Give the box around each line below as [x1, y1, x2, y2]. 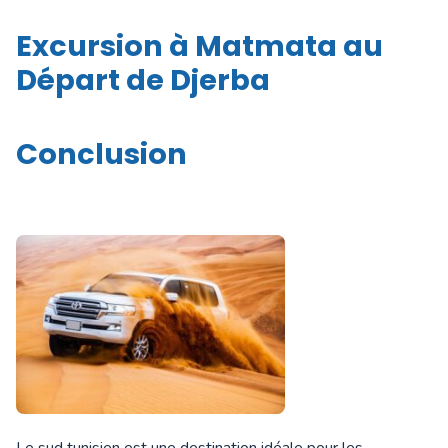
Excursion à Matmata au [16, 26, 383, 66]
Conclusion [16, 134, 187, 174]
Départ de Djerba [16, 60, 270, 100]
